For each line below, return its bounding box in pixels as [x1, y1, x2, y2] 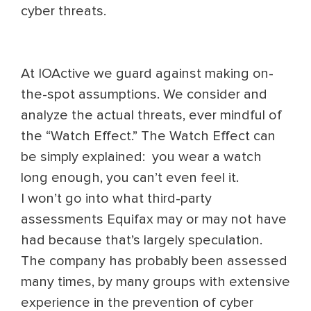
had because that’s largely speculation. [21, 233, 262, 247]
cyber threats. [21, 4, 106, 18]
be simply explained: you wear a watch [21, 150, 262, 164]
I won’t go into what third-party [21, 192, 212, 205]
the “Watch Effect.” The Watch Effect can [21, 129, 276, 143]
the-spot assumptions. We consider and [21, 87, 267, 101]
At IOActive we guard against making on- [21, 67, 274, 81]
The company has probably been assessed [21, 254, 287, 268]
